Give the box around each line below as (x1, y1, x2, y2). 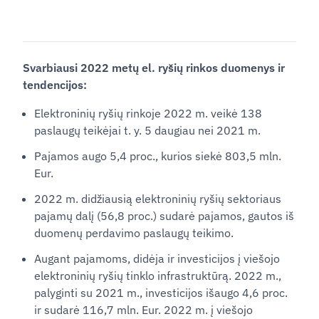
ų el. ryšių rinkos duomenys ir (132, 61, 285, 75)
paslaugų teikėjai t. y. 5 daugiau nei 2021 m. (34, 123, 261, 137)
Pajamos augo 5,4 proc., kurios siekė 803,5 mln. (34, 149, 281, 163)
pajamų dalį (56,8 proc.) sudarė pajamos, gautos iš (34, 209, 294, 223)
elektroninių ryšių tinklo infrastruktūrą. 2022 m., (34, 268, 281, 283)
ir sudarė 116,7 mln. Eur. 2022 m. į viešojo (34, 303, 253, 317)
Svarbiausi (23, 61, 78, 75)
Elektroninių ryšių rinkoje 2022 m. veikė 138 (34, 106, 262, 120)
